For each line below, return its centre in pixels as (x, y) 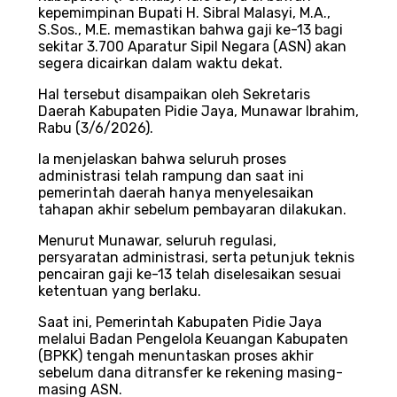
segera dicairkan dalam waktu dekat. (160, 64)
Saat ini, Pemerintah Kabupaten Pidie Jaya (180, 323)
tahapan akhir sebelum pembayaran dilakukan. (192, 210)
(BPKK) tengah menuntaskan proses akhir (176, 356)
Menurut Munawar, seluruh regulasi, (157, 241)
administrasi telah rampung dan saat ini (171, 176)
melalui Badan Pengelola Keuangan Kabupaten (193, 339)
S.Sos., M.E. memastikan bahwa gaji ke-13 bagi (191, 30)
